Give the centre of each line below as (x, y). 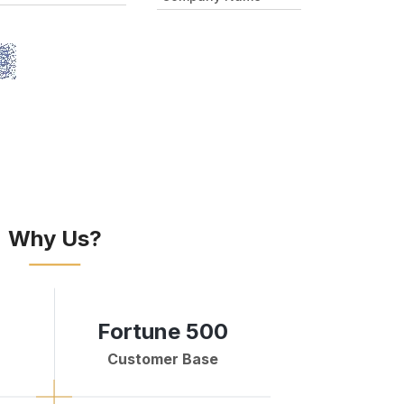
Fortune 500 (162, 331)
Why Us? (55, 238)
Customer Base (162, 358)
